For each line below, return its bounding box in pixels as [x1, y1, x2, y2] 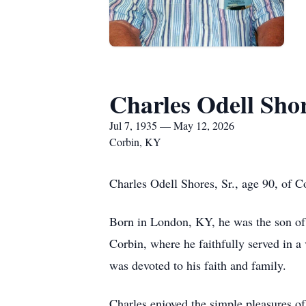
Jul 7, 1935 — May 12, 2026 [109, 118, 234, 133]
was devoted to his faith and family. [109, 257, 286, 273]
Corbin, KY [109, 135, 161, 149]
